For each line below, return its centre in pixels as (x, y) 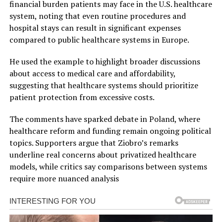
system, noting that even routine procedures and (97, 16)
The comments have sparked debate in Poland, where (105, 119)
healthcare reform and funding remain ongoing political (110, 131)
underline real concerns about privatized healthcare (103, 155)
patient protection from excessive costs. (82, 97)
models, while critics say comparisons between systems (108, 167)
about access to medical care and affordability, (92, 74)
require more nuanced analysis (64, 179)
